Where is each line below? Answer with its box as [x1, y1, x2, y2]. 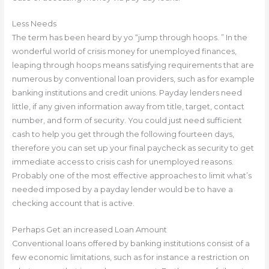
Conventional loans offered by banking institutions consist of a [11, 238, 250, 248]
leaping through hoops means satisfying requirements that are [11, 61, 254, 70]
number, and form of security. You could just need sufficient [11, 116, 242, 125]
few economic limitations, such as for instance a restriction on [11, 252, 249, 262]
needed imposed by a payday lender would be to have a [11, 185, 233, 195]
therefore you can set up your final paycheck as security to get [11, 144, 254, 153]
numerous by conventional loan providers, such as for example [11, 74, 255, 84]
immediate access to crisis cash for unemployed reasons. [11, 157, 234, 167]
